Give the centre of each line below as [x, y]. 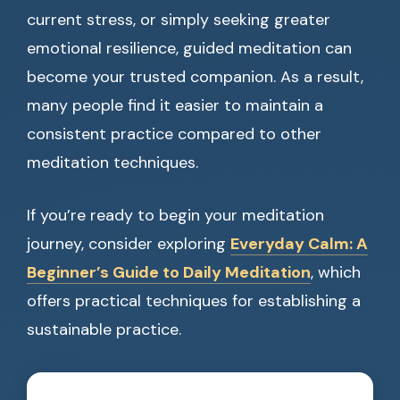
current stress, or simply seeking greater [179, 20]
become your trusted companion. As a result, [195, 77]
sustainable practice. [104, 329]
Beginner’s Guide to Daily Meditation [169, 272]
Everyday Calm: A [299, 244]
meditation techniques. [112, 162]
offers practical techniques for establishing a [194, 301]
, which [336, 272]
